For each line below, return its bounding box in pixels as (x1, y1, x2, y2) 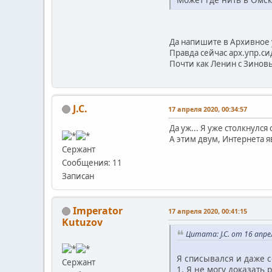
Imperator (73, 203, 123, 217)
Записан (62, 170, 94, 182)
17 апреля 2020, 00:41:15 (168, 206, 247, 216)
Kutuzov (62, 215, 103, 229)
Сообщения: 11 (62, 157, 122, 168)
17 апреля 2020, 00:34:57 (168, 104, 247, 114)
